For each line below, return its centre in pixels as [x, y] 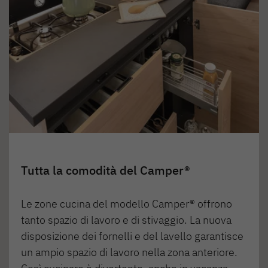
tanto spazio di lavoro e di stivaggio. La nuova [126, 220]
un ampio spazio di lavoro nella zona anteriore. [129, 252]
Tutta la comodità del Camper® [105, 170]
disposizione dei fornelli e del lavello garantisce [132, 236]
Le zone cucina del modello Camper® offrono [127, 204]
